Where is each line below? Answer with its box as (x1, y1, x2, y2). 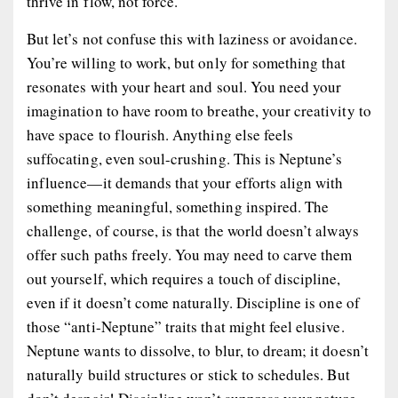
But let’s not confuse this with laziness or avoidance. (27, 28, 357, 49)
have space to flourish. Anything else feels (27, 123, 294, 145)
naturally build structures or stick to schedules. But (27, 363, 350, 385)
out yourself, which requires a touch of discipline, (27, 267, 341, 289)
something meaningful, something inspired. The (27, 195, 330, 217)
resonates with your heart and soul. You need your (27, 76, 342, 97)
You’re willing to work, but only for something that (27, 52, 346, 73)
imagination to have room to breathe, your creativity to (27, 99, 371, 121)
